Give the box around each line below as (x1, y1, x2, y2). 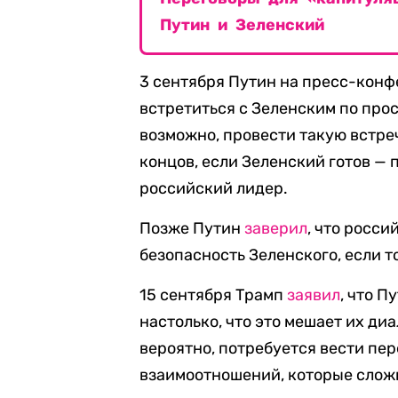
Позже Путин (139, 219, 245, 238)
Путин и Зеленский (160, 15, 325, 35)
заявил (287, 285, 341, 305)
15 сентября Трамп (139, 285, 288, 305)
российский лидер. (139, 179, 289, 198)
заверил (244, 219, 308, 238)
